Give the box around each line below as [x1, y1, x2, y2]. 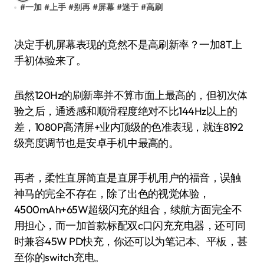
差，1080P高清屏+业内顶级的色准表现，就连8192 [14, 120, 243, 134]
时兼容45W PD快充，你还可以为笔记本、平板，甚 [14, 235, 247, 248]
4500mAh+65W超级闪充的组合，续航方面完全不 [14, 203, 242, 216]
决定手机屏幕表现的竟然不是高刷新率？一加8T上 [14, 38, 25, 51]
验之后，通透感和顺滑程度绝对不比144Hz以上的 [14, 104, 237, 118]
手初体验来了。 [14, 54, 87, 67]
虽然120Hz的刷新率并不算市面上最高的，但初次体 [14, 88, 247, 102]
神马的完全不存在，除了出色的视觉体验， [14, 187, 210, 200]
